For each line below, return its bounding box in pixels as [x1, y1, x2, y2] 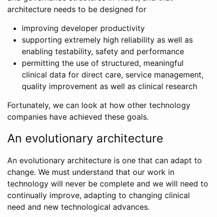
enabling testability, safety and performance [22, 46, 184, 56]
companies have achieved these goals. [7, 112, 149, 122]
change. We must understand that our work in [7, 167, 174, 177]
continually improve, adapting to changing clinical [7, 190, 190, 200]
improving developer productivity [22, 23, 145, 33]
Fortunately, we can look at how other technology [7, 100, 190, 110]
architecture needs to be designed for [7, 4, 146, 14]
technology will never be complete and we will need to [7, 179, 208, 188]
